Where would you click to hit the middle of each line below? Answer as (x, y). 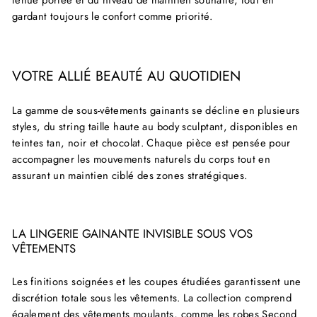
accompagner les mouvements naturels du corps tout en (142, 159)
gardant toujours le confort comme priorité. (113, 16)
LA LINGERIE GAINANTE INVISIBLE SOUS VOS (132, 233)
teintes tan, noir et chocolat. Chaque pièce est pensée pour (151, 143)
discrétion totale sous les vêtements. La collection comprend (152, 298)
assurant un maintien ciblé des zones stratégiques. (130, 175)
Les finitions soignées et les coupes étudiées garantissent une (157, 281)
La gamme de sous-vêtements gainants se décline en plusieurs (156, 110)
